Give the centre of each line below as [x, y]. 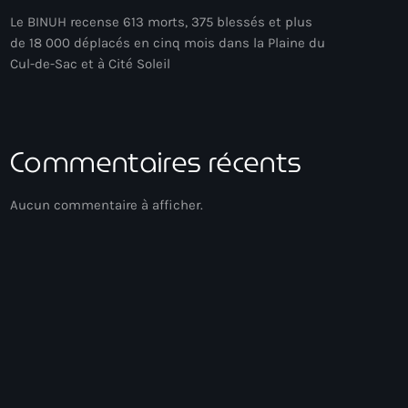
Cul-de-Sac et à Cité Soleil [90, 63]
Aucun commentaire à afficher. [107, 204]
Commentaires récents [156, 163]
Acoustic [66, 361]
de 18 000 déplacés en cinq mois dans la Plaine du [168, 42]
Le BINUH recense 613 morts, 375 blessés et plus [161, 21]
